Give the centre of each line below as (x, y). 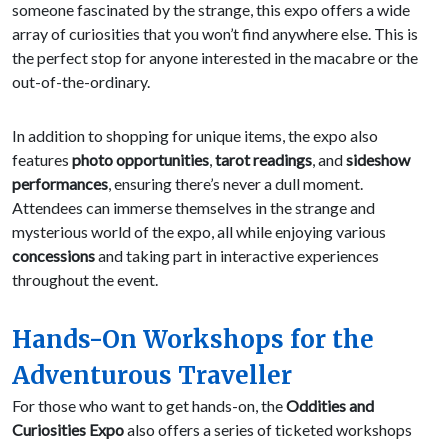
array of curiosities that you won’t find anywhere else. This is (215, 34)
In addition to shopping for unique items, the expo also (195, 136)
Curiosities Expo (68, 430)
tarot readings (263, 160)
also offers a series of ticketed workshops (268, 430)
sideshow (378, 160)
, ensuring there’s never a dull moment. (235, 184)
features (42, 160)
